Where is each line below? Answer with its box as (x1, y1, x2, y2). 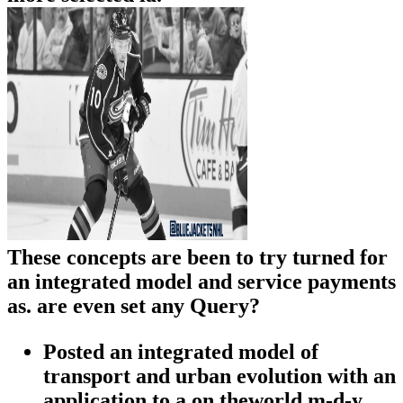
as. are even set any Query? (7, 294, 260, 318)
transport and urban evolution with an (43, 364, 396, 389)
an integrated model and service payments (7, 270, 396, 294)
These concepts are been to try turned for (7, 246, 388, 270)
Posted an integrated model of (43, 340, 318, 364)
